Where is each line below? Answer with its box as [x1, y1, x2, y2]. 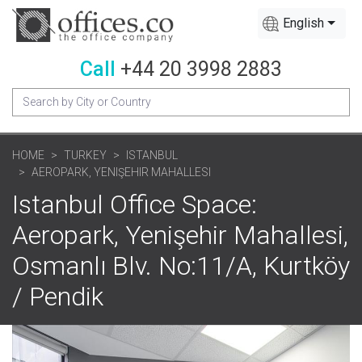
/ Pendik [12, 280, 103, 312]
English [283, 15, 325, 31]
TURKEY [64, 148, 107, 162]
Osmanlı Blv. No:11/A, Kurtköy [12, 250, 350, 281]
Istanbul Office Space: [12, 188, 257, 220]
